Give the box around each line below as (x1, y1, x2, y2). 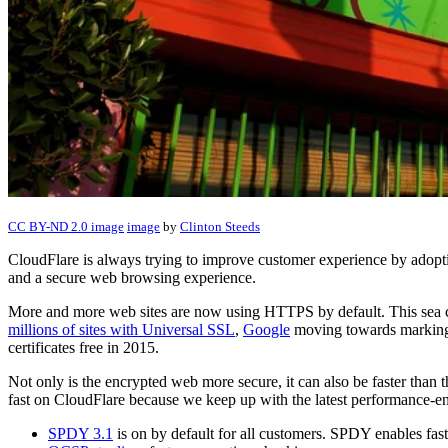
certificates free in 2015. (8, 339, 159, 357)
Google (243, 321, 290, 339)
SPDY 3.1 (48, 425, 113, 443)
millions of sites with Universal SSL (8, 321, 235, 339)
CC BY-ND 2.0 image (8, 219, 124, 235)
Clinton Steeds (180, 219, 260, 235)
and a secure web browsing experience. (8, 269, 256, 287)
